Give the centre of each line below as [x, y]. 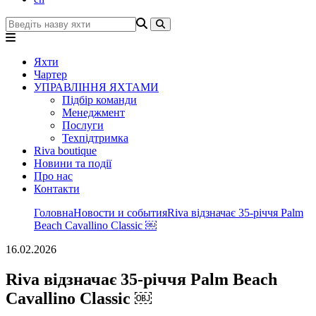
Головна [54, 213]
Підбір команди [99, 100]
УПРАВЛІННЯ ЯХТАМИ [96, 87]
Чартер [50, 74]
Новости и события [120, 213]
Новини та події [73, 163]
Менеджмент [93, 113]
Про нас [53, 176]
